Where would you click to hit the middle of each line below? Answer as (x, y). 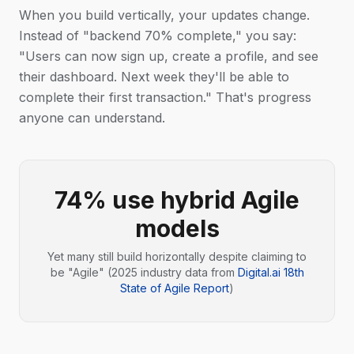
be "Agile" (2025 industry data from (144, 272)
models (177, 228)
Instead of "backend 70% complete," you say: (158, 36)
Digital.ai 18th (271, 272)
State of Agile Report (175, 288)
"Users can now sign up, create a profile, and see (169, 56)
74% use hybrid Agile (177, 200)
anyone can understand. (92, 118)
